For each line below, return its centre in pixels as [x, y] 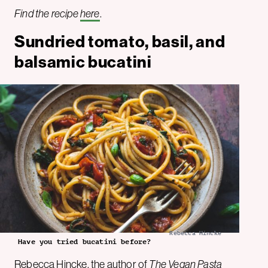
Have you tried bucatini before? [85, 241]
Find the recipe [47, 13]
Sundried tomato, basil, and [120, 42]
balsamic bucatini [83, 62]
